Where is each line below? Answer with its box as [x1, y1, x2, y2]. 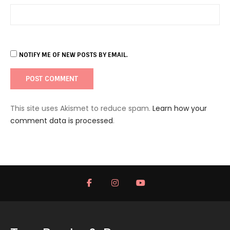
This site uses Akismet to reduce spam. [10, 103, 152, 113]
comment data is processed [10, 116, 113, 126]
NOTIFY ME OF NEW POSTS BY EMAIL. [19, 51, 128, 59]
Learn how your [152, 103, 207, 113]
